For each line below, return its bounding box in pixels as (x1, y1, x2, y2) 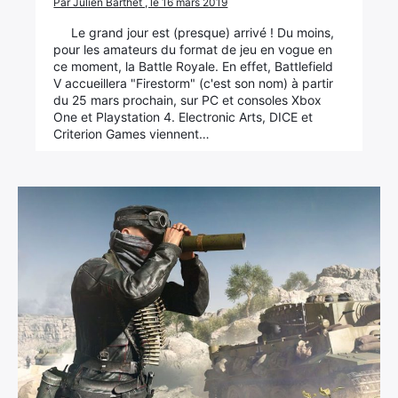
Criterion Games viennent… (53, 126, 211, 141)
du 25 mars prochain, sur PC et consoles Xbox (53, 92, 322, 107)
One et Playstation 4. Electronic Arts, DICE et (53, 109, 314, 124)
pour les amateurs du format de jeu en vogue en (53, 42, 333, 57)
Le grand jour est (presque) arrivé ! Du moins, (71, 25, 335, 40)
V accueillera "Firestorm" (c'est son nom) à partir (53, 76, 334, 91)
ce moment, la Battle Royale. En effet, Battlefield (53, 59, 334, 74)
